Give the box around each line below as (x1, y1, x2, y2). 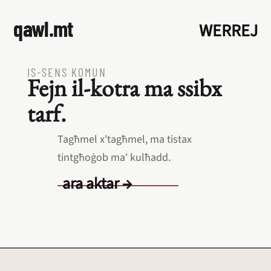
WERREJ (198, 19, 258, 43)
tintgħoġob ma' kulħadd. (57, 150, 171, 165)
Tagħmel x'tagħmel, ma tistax (57, 132, 192, 147)
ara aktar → (62, 172, 132, 195)
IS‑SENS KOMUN (27, 65, 106, 79)
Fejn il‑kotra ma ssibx (27, 72, 221, 103)
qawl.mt (13, 15, 73, 41)
